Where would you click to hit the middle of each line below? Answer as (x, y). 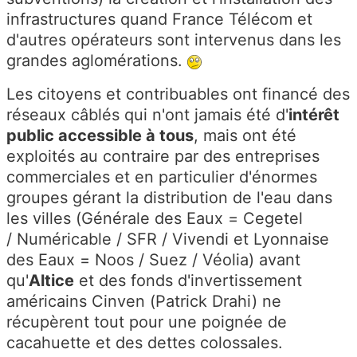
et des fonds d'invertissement (188, 281)
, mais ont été (245, 136)
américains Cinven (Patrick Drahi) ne (144, 302)
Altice (51, 281)
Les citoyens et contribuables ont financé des (178, 94)
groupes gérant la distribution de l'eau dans (169, 198)
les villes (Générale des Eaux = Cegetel (155, 219)
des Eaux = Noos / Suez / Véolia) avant (153, 260)
